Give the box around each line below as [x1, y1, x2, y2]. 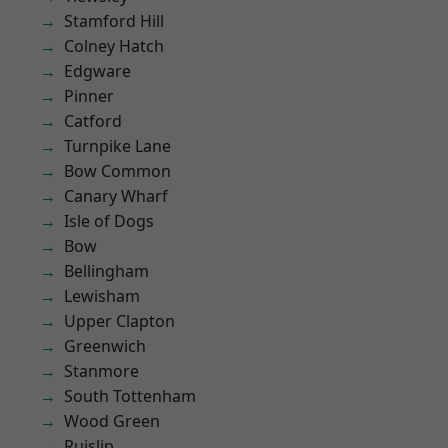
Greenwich [64, 335, 146, 357]
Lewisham [64, 285, 140, 307]
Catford [64, 110, 122, 132]
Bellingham [64, 260, 149, 282]
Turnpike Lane [64, 135, 171, 157]
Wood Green [64, 410, 160, 432]
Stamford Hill [64, 10, 164, 32]
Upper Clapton [64, 310, 175, 332]
